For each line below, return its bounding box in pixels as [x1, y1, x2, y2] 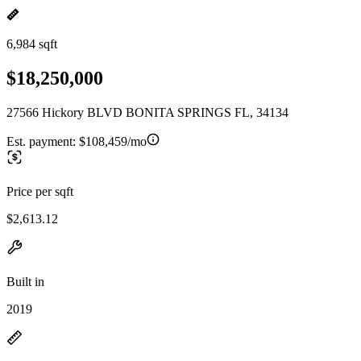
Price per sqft [6, 184, 73, 198]
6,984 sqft [6, 37, 57, 51]
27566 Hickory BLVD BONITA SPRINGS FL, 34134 [6, 105, 288, 119]
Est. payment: [6, 134, 79, 148]
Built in [6, 274, 44, 288]
